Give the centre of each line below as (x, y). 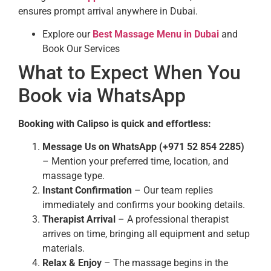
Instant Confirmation (87, 191)
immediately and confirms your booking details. (144, 205)
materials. (64, 249)
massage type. (73, 176)
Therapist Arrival (79, 220)
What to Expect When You (129, 73)
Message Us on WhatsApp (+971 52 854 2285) (143, 147)
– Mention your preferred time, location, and (135, 162)
